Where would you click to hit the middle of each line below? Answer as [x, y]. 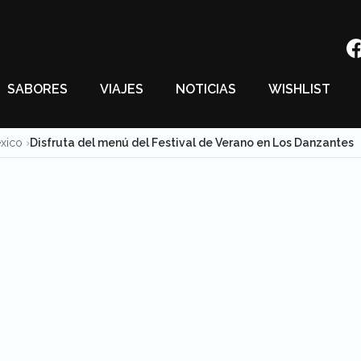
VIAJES [122, 89]
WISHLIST [299, 89]
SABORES [37, 89]
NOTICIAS [206, 89]
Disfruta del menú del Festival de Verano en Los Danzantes [192, 143]
